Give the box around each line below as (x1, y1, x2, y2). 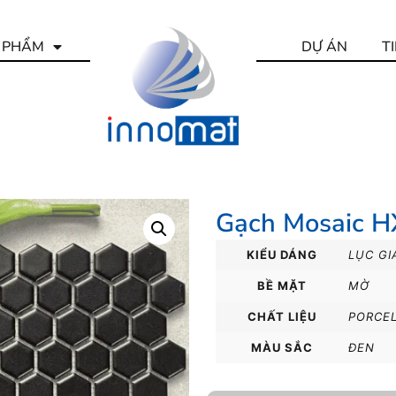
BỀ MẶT (257, 278, 307, 293)
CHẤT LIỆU (247, 308, 316, 324)
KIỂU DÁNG (247, 247, 317, 262)
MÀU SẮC (251, 339, 313, 354)
